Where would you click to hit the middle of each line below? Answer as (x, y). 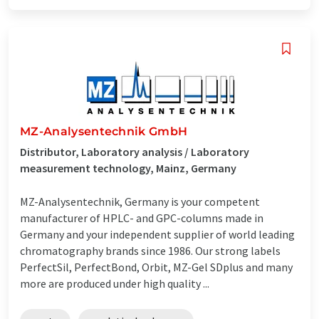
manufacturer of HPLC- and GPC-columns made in (142, 218)
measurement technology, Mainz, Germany (128, 168)
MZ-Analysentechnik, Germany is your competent (140, 201)
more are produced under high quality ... (115, 283)
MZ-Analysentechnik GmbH (104, 131)
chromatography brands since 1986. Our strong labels (150, 250)
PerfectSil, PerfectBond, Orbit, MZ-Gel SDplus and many (156, 267)
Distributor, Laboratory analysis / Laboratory (135, 151)
